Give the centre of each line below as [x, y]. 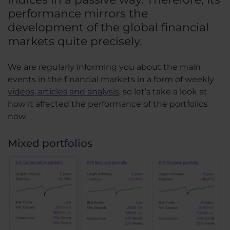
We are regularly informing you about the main [104, 67]
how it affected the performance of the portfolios [108, 104]
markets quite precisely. [75, 41]
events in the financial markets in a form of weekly [111, 79]
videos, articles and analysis [63, 91]
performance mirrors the [78, 13]
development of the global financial [108, 27]
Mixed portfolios [50, 143]
